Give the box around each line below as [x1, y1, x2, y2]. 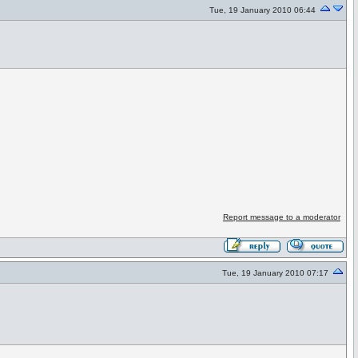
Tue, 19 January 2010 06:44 [209, 6, 316, 14]
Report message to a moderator [222, 213, 340, 221]
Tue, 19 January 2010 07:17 [222, 268, 328, 277]
